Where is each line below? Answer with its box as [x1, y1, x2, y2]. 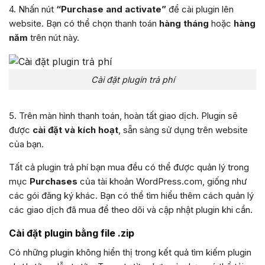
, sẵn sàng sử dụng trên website [118, 124, 248, 135]
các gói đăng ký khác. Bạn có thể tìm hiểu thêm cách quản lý [9, 189, 254, 201]
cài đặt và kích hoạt [33, 124, 118, 135]
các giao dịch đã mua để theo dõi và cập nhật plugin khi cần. [9, 203, 253, 215]
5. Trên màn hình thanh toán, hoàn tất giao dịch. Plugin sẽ [9, 109, 238, 121]
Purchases [30, 175, 77, 187]
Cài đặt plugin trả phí [91, 75, 174, 85]
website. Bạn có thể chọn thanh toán [9, 18, 159, 30]
